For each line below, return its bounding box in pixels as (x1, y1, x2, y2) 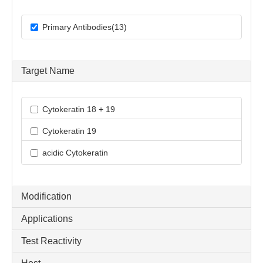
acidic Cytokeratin (42, 148, 108, 158)
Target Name (21, 66, 75, 76)
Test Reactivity (21, 236, 82, 247)
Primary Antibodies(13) (42, 22, 127, 32)
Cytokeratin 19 (42, 126, 96, 136)
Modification (21, 191, 72, 202)
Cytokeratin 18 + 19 (42, 104, 115, 114)
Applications (21, 214, 73, 224)
